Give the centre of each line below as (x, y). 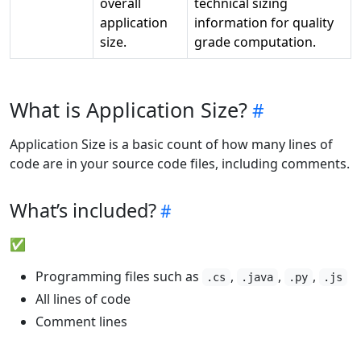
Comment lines (81, 322)
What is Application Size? (129, 110)
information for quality (264, 23)
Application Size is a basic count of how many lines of (171, 144)
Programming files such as (119, 276)
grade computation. (255, 42)
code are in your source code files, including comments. (180, 164)
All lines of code (83, 299)
